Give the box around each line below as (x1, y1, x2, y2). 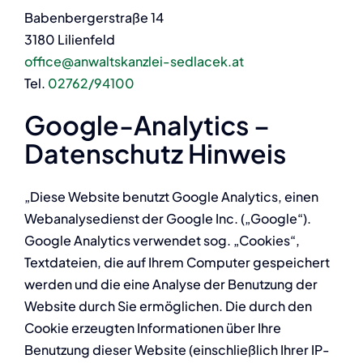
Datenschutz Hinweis (23, 137, 286, 170)
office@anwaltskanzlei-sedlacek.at (23, 52, 244, 70)
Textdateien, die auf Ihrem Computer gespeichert (23, 253, 330, 271)
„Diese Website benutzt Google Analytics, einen (23, 187, 318, 205)
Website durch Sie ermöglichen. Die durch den (23, 297, 312, 314)
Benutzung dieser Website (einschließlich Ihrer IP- (23, 340, 330, 358)
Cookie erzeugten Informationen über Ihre (23, 318, 281, 336)
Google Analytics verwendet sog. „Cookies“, (23, 231, 300, 249)
